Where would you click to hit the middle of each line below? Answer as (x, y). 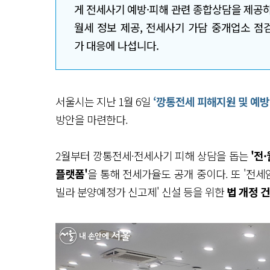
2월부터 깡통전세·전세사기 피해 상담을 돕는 (153, 155)
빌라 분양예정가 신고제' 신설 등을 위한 (141, 192)
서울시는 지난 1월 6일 (104, 101)
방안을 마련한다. (92, 119)
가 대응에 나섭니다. (118, 45)
